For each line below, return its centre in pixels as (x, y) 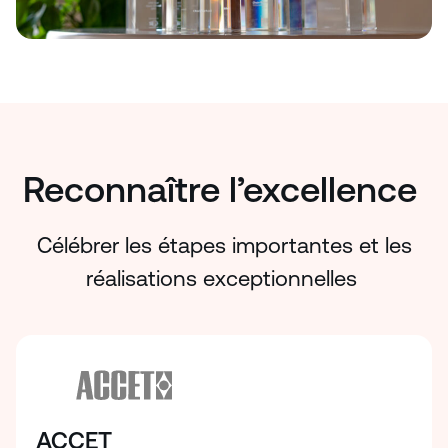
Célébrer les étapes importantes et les (224, 245)
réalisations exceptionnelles (224, 278)
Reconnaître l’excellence (224, 189)
